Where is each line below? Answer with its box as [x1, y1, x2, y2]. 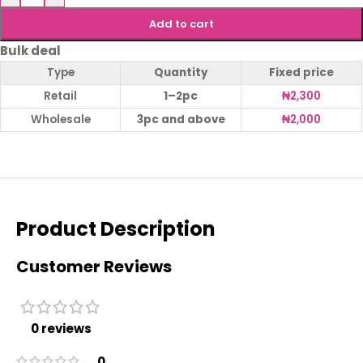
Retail [44, 88, 77, 104]
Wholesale [30, 112, 91, 127]
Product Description [16, 216, 216, 242]
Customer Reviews [16, 255, 172, 278]
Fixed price [269, 65, 334, 80]
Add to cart [148, 16, 214, 32]
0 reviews [30, 320, 92, 337]
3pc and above [136, 112, 225, 127]
